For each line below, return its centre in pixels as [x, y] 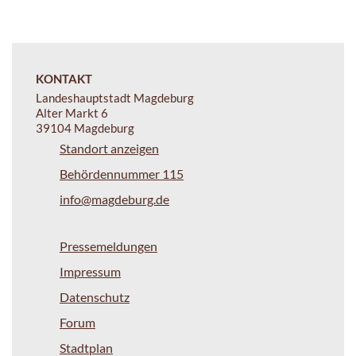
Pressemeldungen [108, 246]
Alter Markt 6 [72, 112]
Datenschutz [95, 296]
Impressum [90, 271]
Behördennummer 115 [122, 173]
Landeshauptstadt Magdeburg [115, 97]
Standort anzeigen [109, 148]
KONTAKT [64, 78]
